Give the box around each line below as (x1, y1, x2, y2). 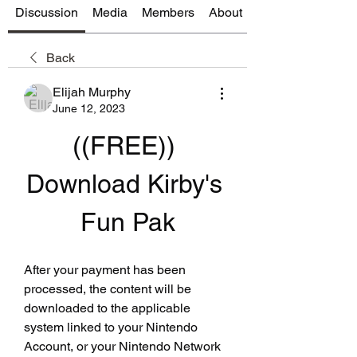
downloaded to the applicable (24, 300, 190, 316)
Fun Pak (80, 206, 175, 237)
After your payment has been (24, 261, 186, 277)
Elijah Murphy (53, 84, 131, 100)
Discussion (15, 4, 78, 20)
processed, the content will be (24, 280, 191, 296)
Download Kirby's (25, 168, 222, 198)
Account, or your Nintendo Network (24, 338, 221, 354)
